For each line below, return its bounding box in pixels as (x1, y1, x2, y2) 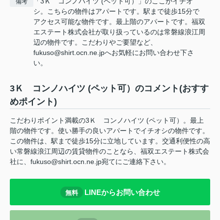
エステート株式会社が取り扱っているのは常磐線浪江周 (33, 28, 205, 36)
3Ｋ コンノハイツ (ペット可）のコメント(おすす (10, 83, 209, 94)
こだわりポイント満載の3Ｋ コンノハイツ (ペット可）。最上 (10, 116, 204, 125)
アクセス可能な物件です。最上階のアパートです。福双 (33, 18, 205, 26)
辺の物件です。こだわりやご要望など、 (33, 38, 157, 47)
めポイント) (10, 97, 57, 107)
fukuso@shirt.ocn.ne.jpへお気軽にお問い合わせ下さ (33, 49, 194, 57)
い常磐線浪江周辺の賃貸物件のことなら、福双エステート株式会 (10, 147, 209, 156)
